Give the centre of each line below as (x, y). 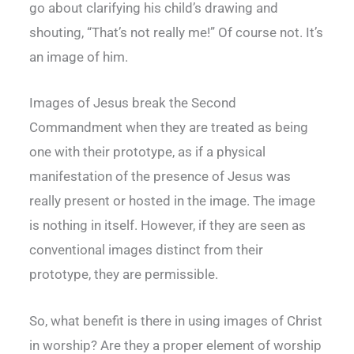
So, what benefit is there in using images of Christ (176, 320)
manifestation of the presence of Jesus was (160, 177)
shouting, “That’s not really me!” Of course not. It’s (176, 33)
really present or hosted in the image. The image (172, 201)
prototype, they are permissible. (124, 275)
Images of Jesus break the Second (133, 103)
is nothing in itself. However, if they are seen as (168, 226)
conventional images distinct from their (146, 250)
